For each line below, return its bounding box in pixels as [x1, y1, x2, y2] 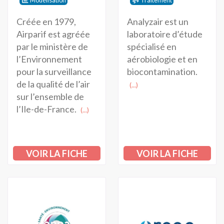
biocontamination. [126, 66, 197, 77]
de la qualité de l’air [16, 78, 90, 90]
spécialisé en [126, 41, 176, 52]
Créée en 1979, [16, 16, 76, 27]
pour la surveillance [16, 66, 91, 77]
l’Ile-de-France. [16, 103, 78, 115]
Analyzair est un [126, 16, 188, 27]
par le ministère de [16, 41, 88, 52]
